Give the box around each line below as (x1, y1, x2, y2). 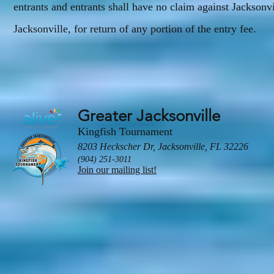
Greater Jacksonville (78, 106, 220, 125)
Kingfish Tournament (78, 125, 172, 138)
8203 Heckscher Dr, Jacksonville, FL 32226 (78, 141, 248, 152)
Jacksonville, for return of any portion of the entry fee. (13, 23, 256, 35)
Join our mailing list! (78, 165, 157, 175)
